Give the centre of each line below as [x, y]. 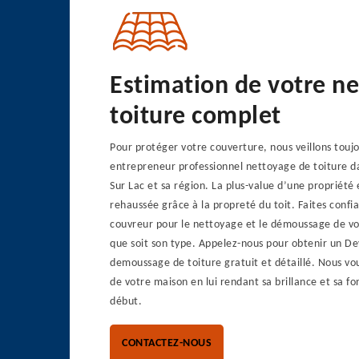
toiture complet [196, 117]
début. [126, 302]
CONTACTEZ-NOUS [167, 343]
